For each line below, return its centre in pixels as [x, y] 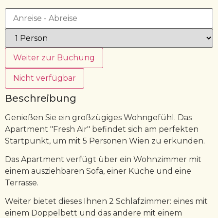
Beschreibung [41, 98]
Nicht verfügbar [45, 78]
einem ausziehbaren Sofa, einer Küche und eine [98, 171]
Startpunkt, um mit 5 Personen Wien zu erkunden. [106, 141]
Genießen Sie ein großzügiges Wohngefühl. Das [98, 117]
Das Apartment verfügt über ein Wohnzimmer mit [103, 160]
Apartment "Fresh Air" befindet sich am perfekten [102, 129]
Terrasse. [22, 183]
